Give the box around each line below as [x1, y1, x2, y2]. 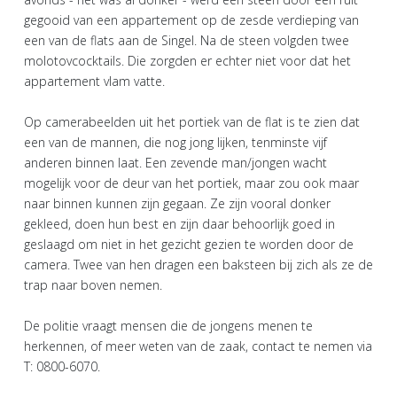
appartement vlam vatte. [24, 72, 165, 90]
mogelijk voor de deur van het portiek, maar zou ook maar [24, 174, 359, 191]
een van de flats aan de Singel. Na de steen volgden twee [24, 31, 349, 49]
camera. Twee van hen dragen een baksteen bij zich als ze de [24, 255, 373, 273]
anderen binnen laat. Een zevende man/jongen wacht [24, 153, 327, 171]
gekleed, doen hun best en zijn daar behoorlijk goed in [24, 214, 335, 232]
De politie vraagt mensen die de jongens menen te [24, 316, 313, 334]
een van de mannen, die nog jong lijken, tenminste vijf [24, 133, 327, 151]
